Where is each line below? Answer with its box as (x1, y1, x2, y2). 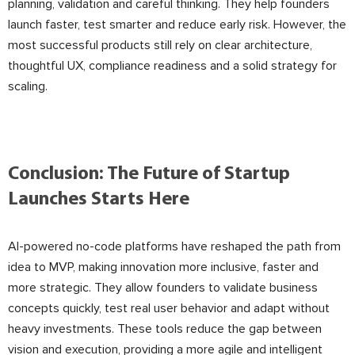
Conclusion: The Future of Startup (8, 165, 290, 184)
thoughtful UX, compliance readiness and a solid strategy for (8, 58, 337, 74)
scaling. (8, 78, 48, 94)
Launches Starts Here (8, 190, 189, 209)
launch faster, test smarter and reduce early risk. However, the (8, 17, 346, 32)
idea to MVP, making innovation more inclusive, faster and (8, 259, 319, 275)
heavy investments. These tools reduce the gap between (8, 321, 322, 337)
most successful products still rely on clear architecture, (8, 37, 312, 53)
